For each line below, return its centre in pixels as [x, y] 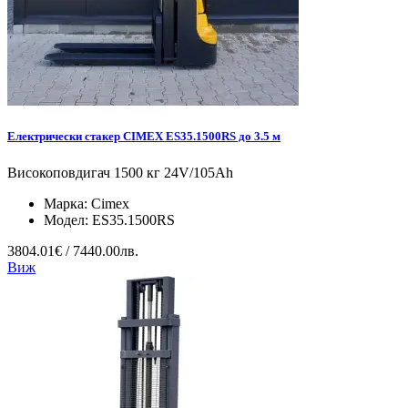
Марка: [67, 203]
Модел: [68, 219]
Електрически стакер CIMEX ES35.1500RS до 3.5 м [144, 137]
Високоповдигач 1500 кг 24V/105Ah [120, 172]
